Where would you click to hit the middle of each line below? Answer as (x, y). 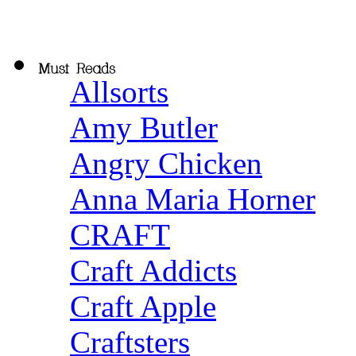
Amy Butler (144, 128)
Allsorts (119, 92)
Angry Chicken (166, 163)
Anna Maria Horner (193, 199)
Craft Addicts (153, 271)
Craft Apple (143, 306)
